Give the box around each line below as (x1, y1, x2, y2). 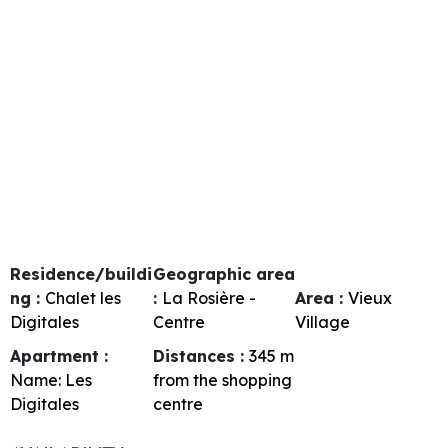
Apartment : (10, 345, 108, 366)
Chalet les (45, 287, 121, 308)
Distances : (152, 345, 249, 366)
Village (295, 311, 351, 332)
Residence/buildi (10, 263, 152, 284)
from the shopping (152, 369, 292, 390)
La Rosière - (161, 287, 256, 308)
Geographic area (152, 263, 295, 284)
